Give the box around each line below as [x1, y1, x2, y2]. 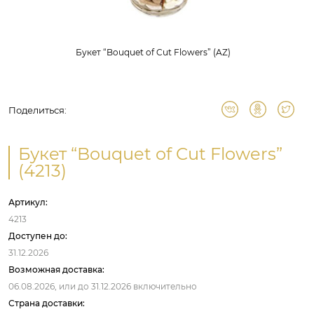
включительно [131, 281, 197, 292]
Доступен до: [8, 231, 67, 241]
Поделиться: [8, 104, 67, 116]
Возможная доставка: [8, 264, 104, 275]
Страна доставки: [8, 298, 85, 308]
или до [57, 281, 91, 292]
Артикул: [8, 197, 48, 207]
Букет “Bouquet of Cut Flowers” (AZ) [75, 47, 231, 57]
